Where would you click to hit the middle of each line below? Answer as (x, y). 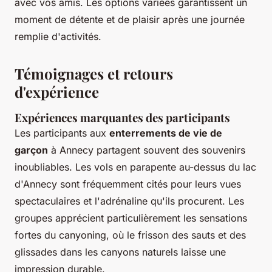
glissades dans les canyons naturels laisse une (120, 252)
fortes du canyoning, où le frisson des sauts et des (130, 235)
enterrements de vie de (166, 133)
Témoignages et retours (94, 74)
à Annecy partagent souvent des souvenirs (147, 150)
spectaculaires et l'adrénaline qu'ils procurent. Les (129, 201)
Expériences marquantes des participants (122, 118)
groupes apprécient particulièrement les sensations (131, 218)
